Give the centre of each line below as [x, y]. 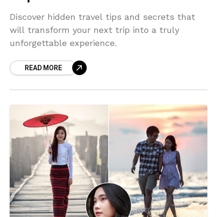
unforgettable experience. [63, 43]
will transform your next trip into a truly [94, 30]
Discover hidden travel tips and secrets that [102, 16]
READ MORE [43, 68]
